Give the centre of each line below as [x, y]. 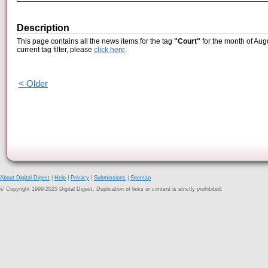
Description [43, 28]
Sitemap [141, 178]
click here [109, 50]
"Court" [187, 42]
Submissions [110, 178]
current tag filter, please [55, 50]
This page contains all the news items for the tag [95, 42]
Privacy [80, 178]
